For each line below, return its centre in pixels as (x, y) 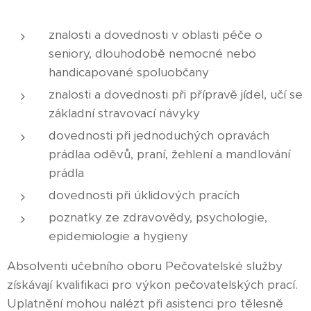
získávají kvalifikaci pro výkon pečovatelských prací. (152, 285)
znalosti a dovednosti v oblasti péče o (155, 35)
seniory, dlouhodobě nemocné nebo (152, 53)
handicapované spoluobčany (129, 72)
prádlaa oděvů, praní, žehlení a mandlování (169, 154)
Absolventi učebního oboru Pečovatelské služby (145, 266)
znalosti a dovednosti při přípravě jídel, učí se (176, 94)
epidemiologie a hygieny (118, 236)
